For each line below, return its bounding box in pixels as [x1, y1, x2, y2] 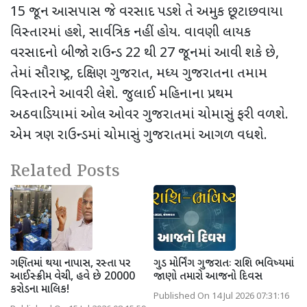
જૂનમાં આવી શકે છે [178, 44, 275, 62]
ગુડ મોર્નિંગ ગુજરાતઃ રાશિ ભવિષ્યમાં [153, 256, 294, 271]
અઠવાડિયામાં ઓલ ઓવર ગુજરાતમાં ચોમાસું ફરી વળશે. [10, 106, 288, 124]
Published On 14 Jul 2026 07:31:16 [153, 291, 289, 302]
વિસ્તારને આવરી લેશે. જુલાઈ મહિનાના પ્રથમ [10, 85, 233, 103]
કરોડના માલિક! [10, 282, 69, 297]
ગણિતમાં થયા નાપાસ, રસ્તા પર [10, 256, 130, 271]
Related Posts [10, 159, 120, 184]
